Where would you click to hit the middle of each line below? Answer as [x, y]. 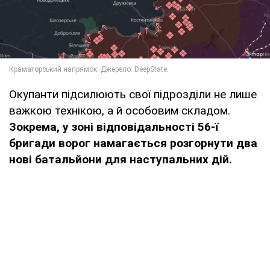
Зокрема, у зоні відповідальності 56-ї [114, 127]
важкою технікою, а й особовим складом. [120, 111]
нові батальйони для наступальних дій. [121, 160]
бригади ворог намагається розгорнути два [133, 143]
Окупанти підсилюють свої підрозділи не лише [133, 95]
